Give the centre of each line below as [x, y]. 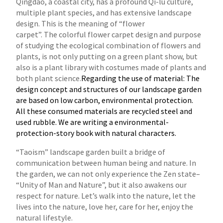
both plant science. [49, 78]
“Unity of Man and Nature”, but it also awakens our [102, 184]
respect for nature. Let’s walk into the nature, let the [106, 195]
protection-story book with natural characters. [96, 133]
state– [189, 173]
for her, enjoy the [164, 206]
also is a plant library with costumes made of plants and [111, 67]
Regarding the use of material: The [141, 78]
